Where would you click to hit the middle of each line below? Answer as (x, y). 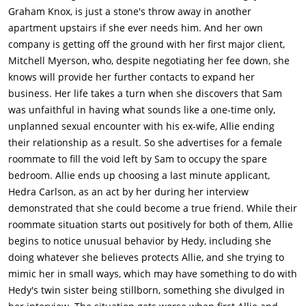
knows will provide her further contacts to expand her (131, 77)
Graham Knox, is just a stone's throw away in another (130, 12)
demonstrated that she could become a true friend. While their (153, 208)
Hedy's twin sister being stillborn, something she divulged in (147, 290)
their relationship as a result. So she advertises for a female (145, 143)
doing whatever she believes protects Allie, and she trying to (146, 258)
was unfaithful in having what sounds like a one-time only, (142, 110)
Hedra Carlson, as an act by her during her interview (128, 192)
